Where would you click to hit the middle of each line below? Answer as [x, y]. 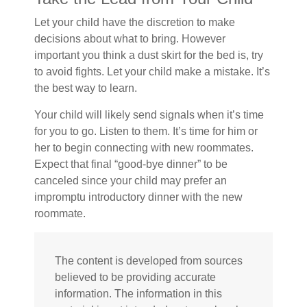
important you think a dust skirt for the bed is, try [149, 55]
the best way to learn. [86, 88]
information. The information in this [138, 294]
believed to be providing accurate [135, 277]
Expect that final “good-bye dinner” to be [131, 164]
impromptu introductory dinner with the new [138, 197]
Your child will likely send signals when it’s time [149, 115]
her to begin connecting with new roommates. [144, 148]
